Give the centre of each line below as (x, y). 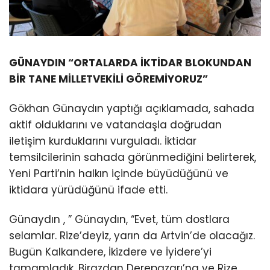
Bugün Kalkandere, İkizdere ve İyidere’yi (110, 252)
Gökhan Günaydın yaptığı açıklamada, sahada (132, 108)
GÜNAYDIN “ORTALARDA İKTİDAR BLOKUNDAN (130, 62)
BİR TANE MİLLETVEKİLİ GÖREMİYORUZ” (108, 79)
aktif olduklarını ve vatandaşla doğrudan (115, 124)
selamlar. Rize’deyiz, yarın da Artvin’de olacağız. (132, 235)
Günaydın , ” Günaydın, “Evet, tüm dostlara (119, 219)
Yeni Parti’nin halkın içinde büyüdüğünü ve (119, 173)
